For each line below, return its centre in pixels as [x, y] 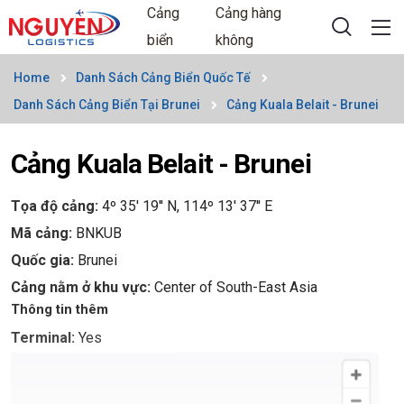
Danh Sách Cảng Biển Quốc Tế [163, 78]
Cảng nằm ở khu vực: [83, 287]
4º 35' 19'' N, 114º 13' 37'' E [187, 206]
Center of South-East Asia [236, 287]
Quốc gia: [44, 260]
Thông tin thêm [60, 309]
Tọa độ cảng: [56, 206]
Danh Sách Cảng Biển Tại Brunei [107, 105]
